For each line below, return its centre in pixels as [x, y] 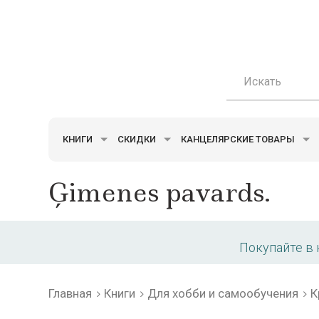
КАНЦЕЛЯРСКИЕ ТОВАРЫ [239, 139]
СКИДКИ [138, 139]
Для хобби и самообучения [223, 293]
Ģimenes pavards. [159, 192]
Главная [70, 293]
